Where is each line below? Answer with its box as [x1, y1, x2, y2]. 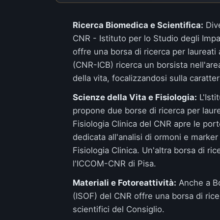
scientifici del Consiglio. [73, 204, 165, 214]
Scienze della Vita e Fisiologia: [73, 92, 197, 102]
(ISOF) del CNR [73, 191, 132, 201]
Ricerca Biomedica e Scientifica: [73, 20, 203, 30]
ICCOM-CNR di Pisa [77, 159, 154, 168]
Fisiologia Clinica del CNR [73, 119, 171, 129]
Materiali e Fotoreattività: [73, 178, 176, 188]
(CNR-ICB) [73, 60, 113, 70]
